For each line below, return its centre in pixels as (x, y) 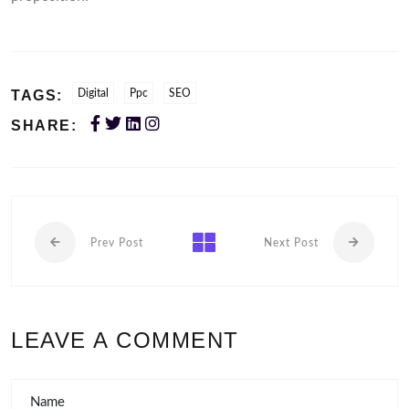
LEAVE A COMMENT (129, 341)
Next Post (291, 243)
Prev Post (117, 243)
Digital (93, 94)
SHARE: (44, 126)
